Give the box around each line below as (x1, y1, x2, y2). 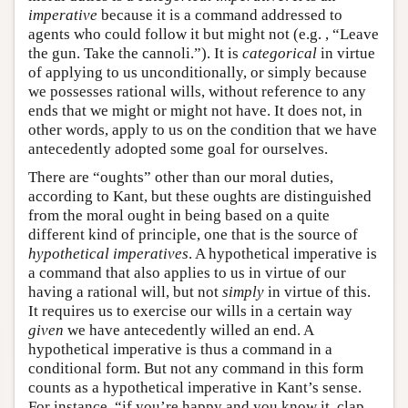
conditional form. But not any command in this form (28, 360, 363, 378)
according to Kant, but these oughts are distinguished (28, 188, 372, 206)
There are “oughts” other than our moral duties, (28, 168, 333, 187)
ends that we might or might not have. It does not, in (28, 102, 362, 120)
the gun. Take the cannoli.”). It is (28, 45, 242, 63)
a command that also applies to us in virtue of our (28, 264, 346, 282)
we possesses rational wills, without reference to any (28, 83, 366, 101)
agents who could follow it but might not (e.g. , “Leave (28, 25, 379, 44)
